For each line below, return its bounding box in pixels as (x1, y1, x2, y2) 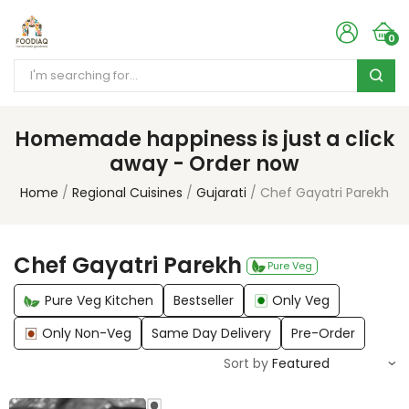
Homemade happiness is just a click (15, 125, 394, 153)
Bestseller (173, 291, 234, 309)
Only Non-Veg (42, 324, 131, 342)
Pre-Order (291, 324, 355, 342)
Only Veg (272, 291, 330, 309)
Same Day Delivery (152, 324, 271, 342)
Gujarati (196, 184, 246, 202)
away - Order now (110, 150, 299, 178)
